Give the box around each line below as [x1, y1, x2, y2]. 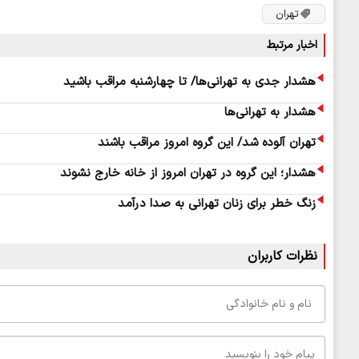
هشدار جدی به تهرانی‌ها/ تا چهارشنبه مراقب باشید [63, 72, 316, 91]
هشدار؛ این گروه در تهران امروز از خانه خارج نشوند [60, 163, 316, 183]
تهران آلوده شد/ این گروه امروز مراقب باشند [98, 133, 316, 152]
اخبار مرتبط [267, 36, 317, 54]
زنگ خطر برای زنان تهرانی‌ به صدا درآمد [118, 194, 316, 213]
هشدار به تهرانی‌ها [224, 103, 316, 122]
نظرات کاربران [248, 246, 317, 266]
